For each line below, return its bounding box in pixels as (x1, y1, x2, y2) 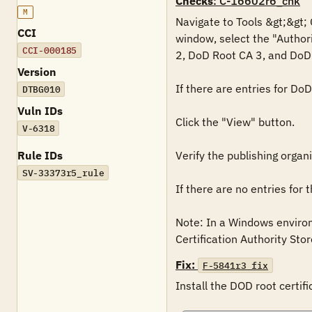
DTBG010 (22, 83, 61, 95)
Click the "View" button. (175, 115, 295, 129)
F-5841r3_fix (202, 259, 269, 272)
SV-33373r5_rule (22, 166, 104, 179)
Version (17, 65, 56, 79)
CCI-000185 (22, 44, 77, 56)
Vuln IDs (17, 104, 63, 118)
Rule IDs (17, 148, 63, 162)
